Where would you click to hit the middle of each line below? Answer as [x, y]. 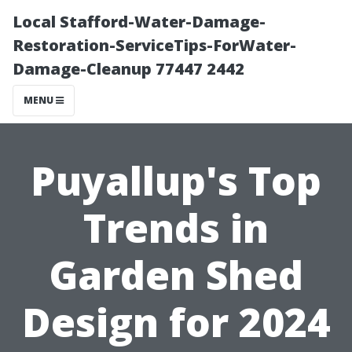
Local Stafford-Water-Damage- [139, 22]
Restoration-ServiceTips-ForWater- [154, 45]
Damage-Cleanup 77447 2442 [128, 69]
